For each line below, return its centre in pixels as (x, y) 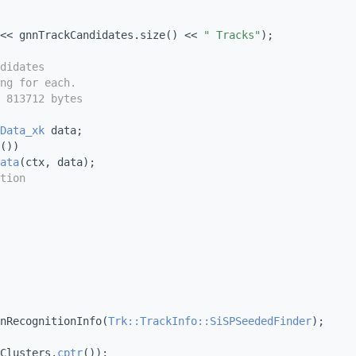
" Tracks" (232, 35)
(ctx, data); (57, 163)
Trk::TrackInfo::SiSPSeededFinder (210, 321)
